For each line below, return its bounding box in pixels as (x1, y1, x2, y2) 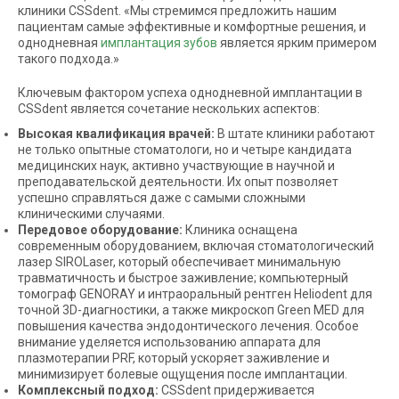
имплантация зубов (101, 36, 217, 51)
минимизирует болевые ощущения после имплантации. (18, 367, 347, 382)
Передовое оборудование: (18, 223, 183, 238)
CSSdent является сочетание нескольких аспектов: (18, 102, 320, 117)
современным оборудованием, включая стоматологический (18, 239, 374, 254)
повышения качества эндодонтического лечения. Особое (18, 319, 359, 334)
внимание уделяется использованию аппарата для (18, 335, 321, 350)
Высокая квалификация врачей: (18, 126, 215, 142)
